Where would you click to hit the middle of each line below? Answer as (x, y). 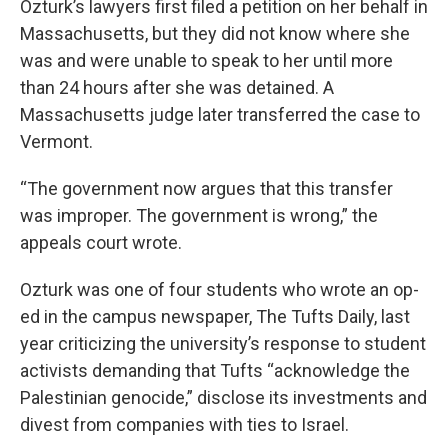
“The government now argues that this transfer (206, 188)
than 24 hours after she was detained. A (177, 87)
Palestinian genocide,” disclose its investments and (223, 397)
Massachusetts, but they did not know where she (215, 33)
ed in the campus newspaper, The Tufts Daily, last (215, 316)
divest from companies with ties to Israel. (184, 424)
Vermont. (56, 141)
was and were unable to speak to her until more (206, 60)
